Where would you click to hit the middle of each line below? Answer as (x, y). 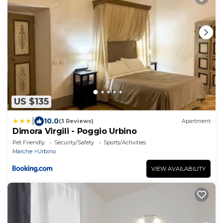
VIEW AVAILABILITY (178, 168)
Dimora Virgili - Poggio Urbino (75, 131)
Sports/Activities (125, 142)
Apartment (196, 121)
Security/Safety (74, 142)
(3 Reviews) (76, 121)
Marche (22, 151)
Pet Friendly (29, 142)
